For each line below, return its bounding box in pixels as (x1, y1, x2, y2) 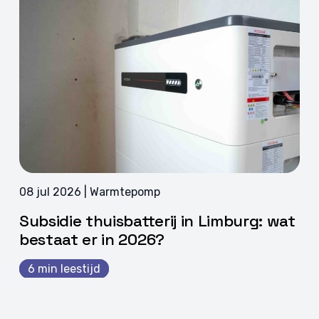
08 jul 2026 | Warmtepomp (19, 184, 160, 199)
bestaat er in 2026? (19, 229, 164, 250)
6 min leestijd (27, 261, 100, 276)
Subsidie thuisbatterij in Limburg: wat (19, 210, 296, 231)
